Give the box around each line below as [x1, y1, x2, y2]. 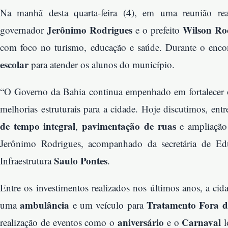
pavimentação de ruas [82, 119, 176, 133]
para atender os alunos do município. [28, 58, 175, 71]
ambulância [20, 198, 70, 212]
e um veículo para [69, 198, 147, 212]
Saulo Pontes [54, 154, 107, 168]
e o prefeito [132, 23, 183, 37]
